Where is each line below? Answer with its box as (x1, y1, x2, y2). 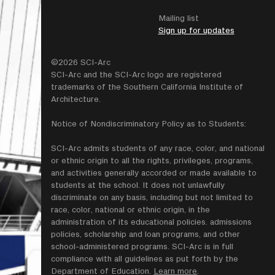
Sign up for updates (158, 25, 234, 35)
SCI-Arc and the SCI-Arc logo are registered (51, 69, 222, 79)
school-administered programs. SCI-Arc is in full (51, 241, 234, 251)
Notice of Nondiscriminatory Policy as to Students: (51, 118, 247, 128)
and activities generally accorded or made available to (51, 167, 257, 177)
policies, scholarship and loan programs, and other (51, 228, 241, 239)
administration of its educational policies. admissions (51, 216, 252, 227)
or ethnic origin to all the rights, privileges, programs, (51, 155, 254, 165)
